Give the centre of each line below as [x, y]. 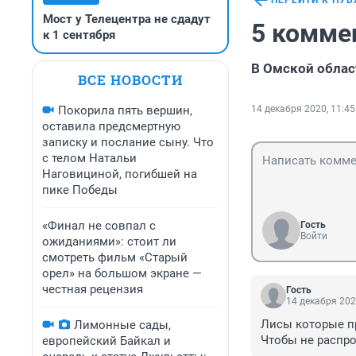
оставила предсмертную [111, 126]
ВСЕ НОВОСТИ [130, 80]
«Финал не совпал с [99, 226]
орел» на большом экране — [122, 273]
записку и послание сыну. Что [128, 142]
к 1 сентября [79, 35]
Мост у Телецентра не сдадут [127, 19]
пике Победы [80, 190]
